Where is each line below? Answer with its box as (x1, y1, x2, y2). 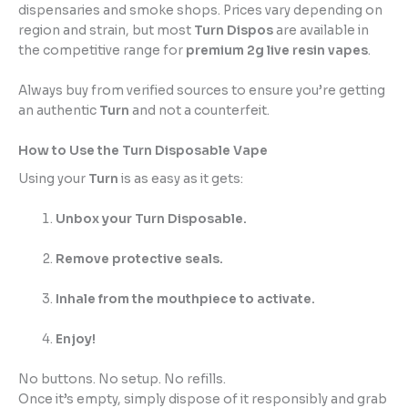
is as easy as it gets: (121, 171, 243, 188)
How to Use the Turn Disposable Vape (18, 142, 268, 158)
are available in (273, 22, 369, 38)
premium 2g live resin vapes (186, 42, 368, 58)
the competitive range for (18, 42, 186, 58)
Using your (18, 171, 88, 188)
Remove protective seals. (56, 250, 224, 267)
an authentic (18, 102, 99, 118)
